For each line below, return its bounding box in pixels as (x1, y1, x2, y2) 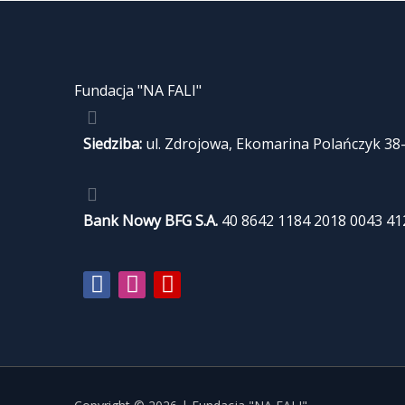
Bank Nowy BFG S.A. (83, 210, 218, 231)
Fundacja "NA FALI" (74, 80, 202, 100)
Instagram (130, 274, 239, 306)
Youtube (165, 274, 253, 306)
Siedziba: (83, 133, 142, 154)
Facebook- (95, 274, 201, 306)
